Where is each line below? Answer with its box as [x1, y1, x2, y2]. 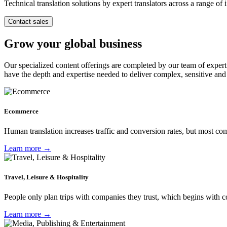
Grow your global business [4, 36, 142, 50]
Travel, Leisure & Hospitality [4, 173, 89, 181]
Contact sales [8, 17, 49, 25]
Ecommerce [4, 107, 39, 115]
